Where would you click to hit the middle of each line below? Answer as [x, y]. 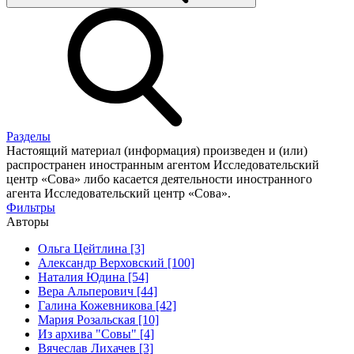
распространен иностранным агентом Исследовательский [163, 164]
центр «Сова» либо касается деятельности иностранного [159, 179]
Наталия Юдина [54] [93, 277]
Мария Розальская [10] [98, 319]
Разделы [28, 136]
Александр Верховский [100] [116, 262]
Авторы [28, 221]
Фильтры [31, 207]
